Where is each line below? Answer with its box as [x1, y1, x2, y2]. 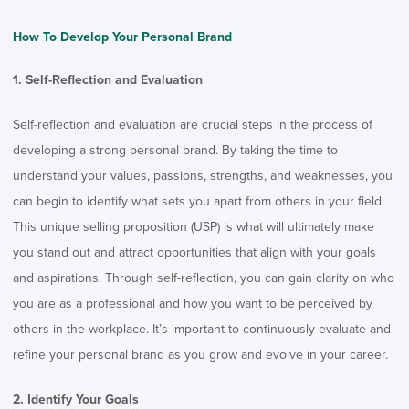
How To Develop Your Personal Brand [13, 29, 232, 46]
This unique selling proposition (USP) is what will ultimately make [13, 218, 374, 235]
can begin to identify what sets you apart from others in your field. [13, 193, 384, 209]
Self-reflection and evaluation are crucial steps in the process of [13, 116, 372, 132]
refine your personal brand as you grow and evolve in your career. [13, 346, 388, 362]
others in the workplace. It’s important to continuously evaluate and [13, 320, 391, 337]
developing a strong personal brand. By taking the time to [13, 142, 338, 158]
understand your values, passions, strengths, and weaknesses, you [13, 167, 393, 184]
